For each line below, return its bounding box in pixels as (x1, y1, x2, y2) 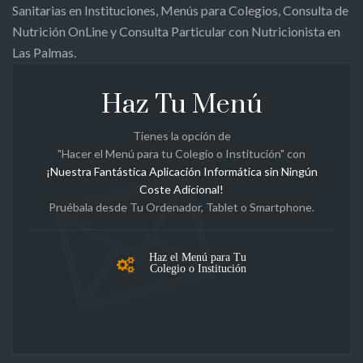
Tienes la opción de (132, 128, 231, 143)
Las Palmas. (12, 44, 76, 60)
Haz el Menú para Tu (149, 250, 246, 263)
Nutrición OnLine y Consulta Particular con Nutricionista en (12, 23, 340, 39)
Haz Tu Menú (100, 88, 263, 122)
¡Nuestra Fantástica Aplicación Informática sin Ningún (45, 164, 318, 178)
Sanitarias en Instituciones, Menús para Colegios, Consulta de (12, 2, 348, 18)
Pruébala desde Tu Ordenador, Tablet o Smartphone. (49, 199, 314, 214)
